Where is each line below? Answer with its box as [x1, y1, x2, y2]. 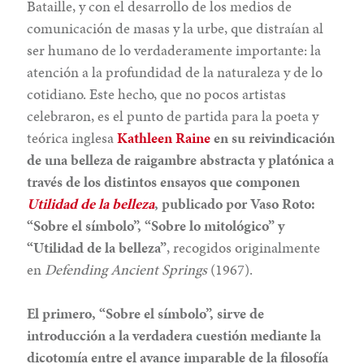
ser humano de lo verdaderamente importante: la [27, 39, 322, 60]
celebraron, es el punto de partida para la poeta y [27, 105, 319, 126]
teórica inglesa [27, 127, 118, 148]
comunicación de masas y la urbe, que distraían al [27, 17, 324, 38]
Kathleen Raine [117, 127, 211, 148]
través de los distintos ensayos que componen [27, 171, 301, 192]
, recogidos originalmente [167, 236, 321, 258]
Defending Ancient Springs [45, 258, 208, 279]
